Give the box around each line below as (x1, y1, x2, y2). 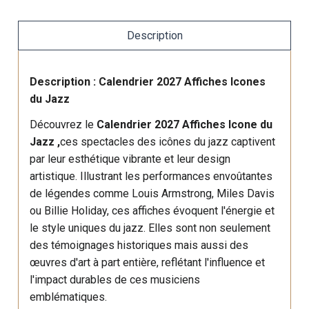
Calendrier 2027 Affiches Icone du (97, 118, 273, 131)
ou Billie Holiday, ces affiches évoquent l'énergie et (30, 204, 275, 217)
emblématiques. (30, 290, 108, 303)
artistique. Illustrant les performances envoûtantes (30, 170, 273, 183)
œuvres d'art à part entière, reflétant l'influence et (30, 256, 266, 269)
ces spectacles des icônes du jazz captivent (60, 135, 276, 148)
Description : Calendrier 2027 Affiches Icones (30, 75, 266, 88)
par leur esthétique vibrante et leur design (30, 152, 231, 166)
